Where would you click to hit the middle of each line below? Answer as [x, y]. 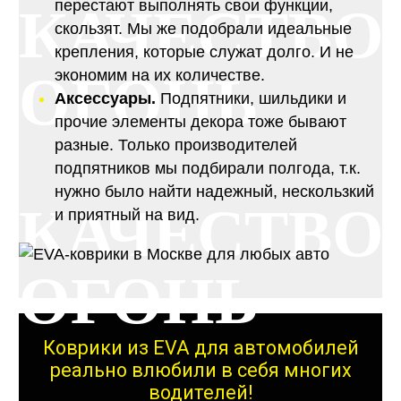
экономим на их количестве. [159, 76]
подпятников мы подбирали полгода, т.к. [207, 169]
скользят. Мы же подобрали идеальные [203, 29]
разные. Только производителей [175, 145]
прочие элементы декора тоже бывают [200, 122]
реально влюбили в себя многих [200, 370]
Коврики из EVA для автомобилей [200, 347]
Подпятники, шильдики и [251, 99]
